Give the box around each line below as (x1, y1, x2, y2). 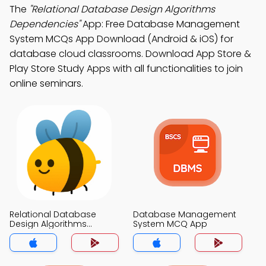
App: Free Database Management (80, 17, 240, 31)
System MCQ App (133, 218, 207, 230)
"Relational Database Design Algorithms (29, 2, 215, 16)
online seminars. (9, 77, 83, 90)
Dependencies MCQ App (9, 227, 114, 239)
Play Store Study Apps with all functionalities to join (9, 62, 243, 75)
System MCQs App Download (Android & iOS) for (9, 32, 233, 46)
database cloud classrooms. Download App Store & (9, 47, 251, 61)
